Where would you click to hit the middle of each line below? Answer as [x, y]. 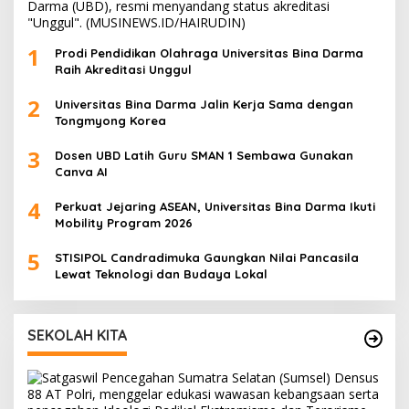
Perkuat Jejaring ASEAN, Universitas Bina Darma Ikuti [215, 207]
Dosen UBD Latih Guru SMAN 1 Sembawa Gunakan [204, 156]
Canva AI [81, 172]
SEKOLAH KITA [77, 336]
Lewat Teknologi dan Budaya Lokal [161, 274]
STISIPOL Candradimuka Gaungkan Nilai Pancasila [207, 258]
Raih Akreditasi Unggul [123, 70]
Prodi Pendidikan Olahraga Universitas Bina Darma [209, 53]
